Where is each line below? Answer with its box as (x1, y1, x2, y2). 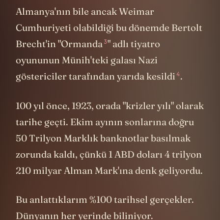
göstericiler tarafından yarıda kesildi (16, 70, 175, 82)
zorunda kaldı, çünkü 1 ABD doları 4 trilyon (16, 148, 202, 160)
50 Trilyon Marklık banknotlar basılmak (16, 132, 191, 144)
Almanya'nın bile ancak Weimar (16, 5, 154, 17)
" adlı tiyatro (108, 38, 160, 50)
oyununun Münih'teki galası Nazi (16, 54, 158, 66)
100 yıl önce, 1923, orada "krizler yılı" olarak (16, 99, 204, 111)
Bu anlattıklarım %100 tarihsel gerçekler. (16, 193, 194, 206)
